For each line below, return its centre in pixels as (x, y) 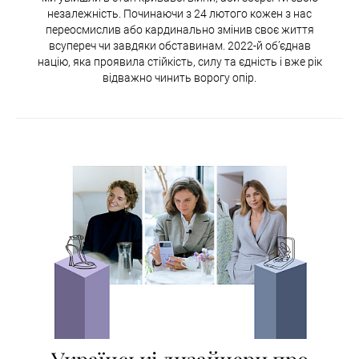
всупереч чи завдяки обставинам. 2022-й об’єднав (179, 46)
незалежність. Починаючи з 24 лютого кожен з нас (179, 14)
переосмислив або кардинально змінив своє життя (179, 30)
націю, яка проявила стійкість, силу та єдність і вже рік (179, 62)
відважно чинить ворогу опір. (179, 78)
